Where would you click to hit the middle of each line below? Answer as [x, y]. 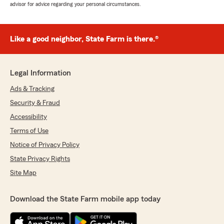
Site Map [23, 173]
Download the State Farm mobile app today [85, 199]
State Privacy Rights [40, 159]
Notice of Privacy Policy [45, 145]
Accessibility [28, 117]
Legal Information [40, 73]
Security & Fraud [35, 103]
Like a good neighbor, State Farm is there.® [84, 39]
